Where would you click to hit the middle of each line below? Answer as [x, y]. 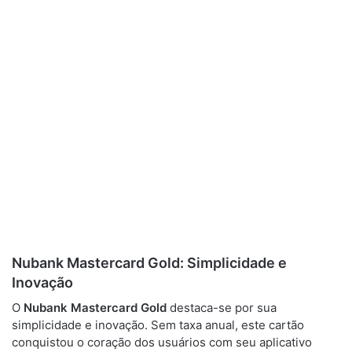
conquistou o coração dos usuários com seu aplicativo [162, 342]
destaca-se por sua [222, 308]
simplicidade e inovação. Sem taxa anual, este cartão [158, 325]
